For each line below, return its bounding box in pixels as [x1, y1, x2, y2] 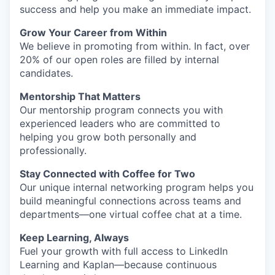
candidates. [20, 67, 73, 79]
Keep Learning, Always [20, 231, 129, 244]
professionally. [20, 144, 87, 157]
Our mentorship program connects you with [20, 104, 223, 116]
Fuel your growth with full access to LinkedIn [20, 245, 228, 257]
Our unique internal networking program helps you [20, 181, 254, 193]
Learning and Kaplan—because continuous [20, 258, 217, 271]
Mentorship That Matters [20, 90, 141, 103]
